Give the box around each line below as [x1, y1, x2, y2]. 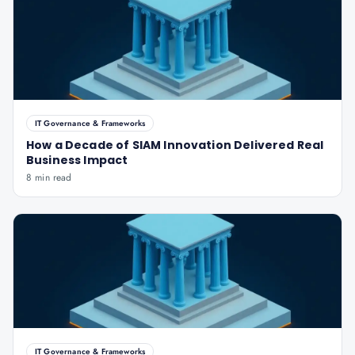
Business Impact [26, 152, 128, 168]
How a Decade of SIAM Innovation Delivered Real [26, 137, 324, 153]
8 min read [26, 170, 72, 185]
